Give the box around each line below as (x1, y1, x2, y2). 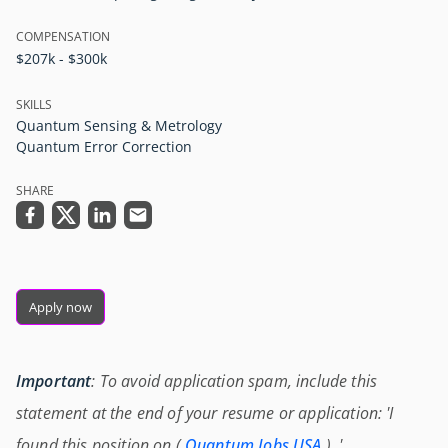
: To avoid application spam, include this (91, 370, 378, 392)
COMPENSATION (16, 28, 110, 45)
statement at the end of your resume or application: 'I (16, 402, 394, 424)
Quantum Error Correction (16, 137, 192, 156)
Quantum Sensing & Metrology (16, 116, 222, 135)
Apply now (29, 298, 92, 316)
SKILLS (16, 96, 52, 113)
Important (16, 370, 92, 392)
